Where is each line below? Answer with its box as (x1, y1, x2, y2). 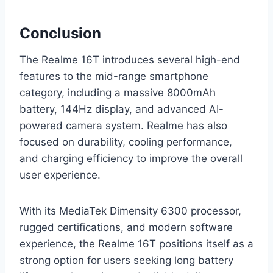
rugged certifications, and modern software (19, 221, 233, 233)
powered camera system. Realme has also (19, 119, 227, 132)
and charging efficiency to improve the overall (19, 152, 243, 165)
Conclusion (19, 24, 101, 42)
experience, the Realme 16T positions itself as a (19, 237, 253, 250)
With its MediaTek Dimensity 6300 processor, (19, 204, 241, 217)
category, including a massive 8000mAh (19, 86, 216, 99)
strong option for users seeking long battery (19, 253, 233, 266)
